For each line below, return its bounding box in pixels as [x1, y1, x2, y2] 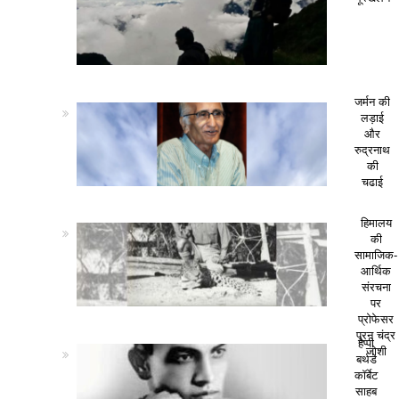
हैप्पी [358, 337, 375, 350]
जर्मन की [354, 95, 391, 109]
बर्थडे [355, 353, 377, 366]
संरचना [361, 280, 391, 294]
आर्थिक [361, 264, 392, 278]
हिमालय [360, 216, 392, 230]
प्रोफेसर [358, 312, 395, 326]
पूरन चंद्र [356, 328, 396, 342]
